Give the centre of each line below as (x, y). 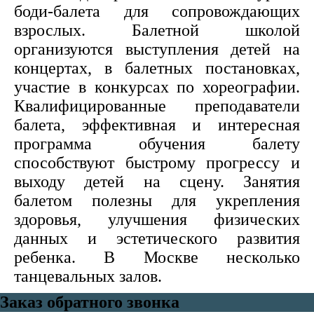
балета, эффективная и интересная (157, 125)
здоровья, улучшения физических (157, 219)
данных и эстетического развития (157, 238)
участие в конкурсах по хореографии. (157, 87)
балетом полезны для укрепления (157, 200)
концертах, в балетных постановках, (157, 68)
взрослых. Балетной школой (157, 30)
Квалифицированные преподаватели (157, 106)
